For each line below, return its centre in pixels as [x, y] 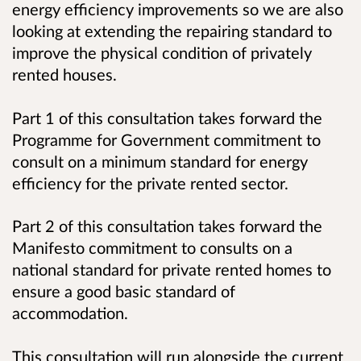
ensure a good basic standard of [124, 290]
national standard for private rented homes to [172, 269]
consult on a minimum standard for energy [160, 161]
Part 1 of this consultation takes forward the [167, 117]
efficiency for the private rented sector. [152, 183]
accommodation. [70, 312]
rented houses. [64, 74]
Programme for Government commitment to [166, 139]
